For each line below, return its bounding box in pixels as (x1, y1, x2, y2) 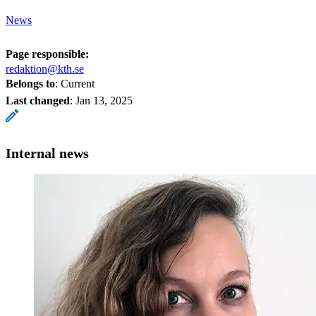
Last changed (6, 94, 70, 107)
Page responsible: (6, 47, 89, 60)
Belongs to (6, 77, 55, 90)
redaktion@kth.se (6, 62, 84, 75)
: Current (55, 77, 95, 90)
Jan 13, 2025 (75, 94, 133, 107)
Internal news (6, 145, 89, 161)
